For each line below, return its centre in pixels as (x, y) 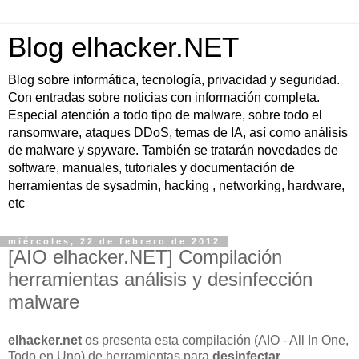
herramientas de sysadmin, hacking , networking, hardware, (176, 186)
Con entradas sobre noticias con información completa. (164, 97)
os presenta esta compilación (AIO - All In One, (215, 340)
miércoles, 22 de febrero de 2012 (114, 241)
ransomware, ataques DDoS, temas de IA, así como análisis (178, 133)
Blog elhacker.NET (123, 47)
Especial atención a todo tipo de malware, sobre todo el (165, 115)
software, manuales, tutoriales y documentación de (151, 168)
